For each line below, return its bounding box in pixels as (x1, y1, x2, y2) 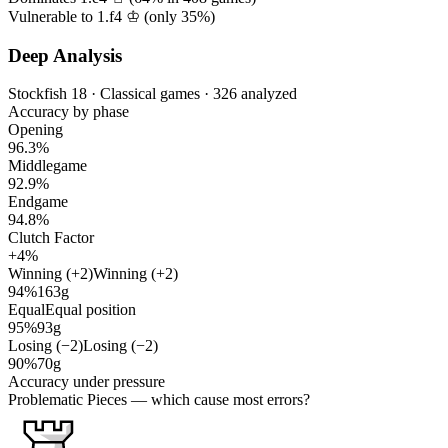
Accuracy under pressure (8, 373, 165, 391)
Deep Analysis (8, 44, 122, 66)
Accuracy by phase (8, 103, 129, 121)
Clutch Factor (8, 229, 94, 247)
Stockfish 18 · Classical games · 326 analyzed (8, 85, 297, 103)
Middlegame (8, 157, 87, 175)
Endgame (8, 193, 68, 211)
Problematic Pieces (8, 391, 127, 409)
